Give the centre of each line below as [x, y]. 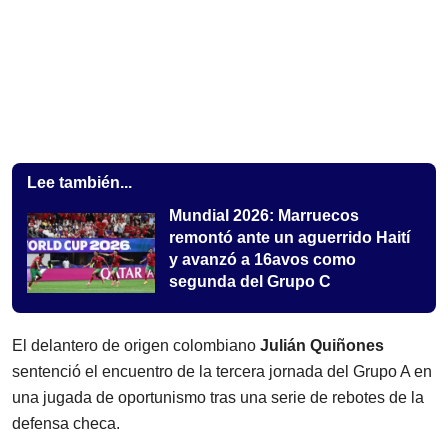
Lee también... [79, 183]
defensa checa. [66, 424]
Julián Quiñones [322, 346]
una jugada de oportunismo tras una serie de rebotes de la [218, 398]
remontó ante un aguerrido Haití [289, 238]
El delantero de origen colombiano [136, 346]
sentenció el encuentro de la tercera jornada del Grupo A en [222, 372]
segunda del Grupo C [250, 282]
